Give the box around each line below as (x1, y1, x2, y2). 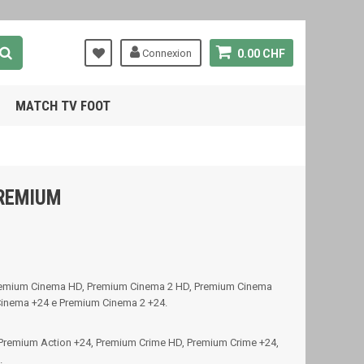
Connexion (140, 47, 192, 59)
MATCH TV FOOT (15, 97, 110, 114)
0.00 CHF (237, 47, 285, 60)
